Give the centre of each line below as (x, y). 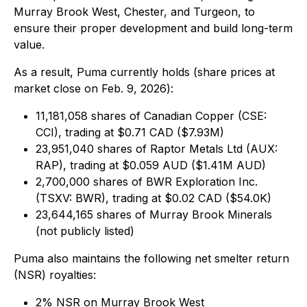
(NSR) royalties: (55, 275)
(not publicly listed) (85, 231)
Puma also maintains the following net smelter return (151, 258)
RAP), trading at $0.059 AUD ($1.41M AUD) (151, 165)
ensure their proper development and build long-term (153, 28)
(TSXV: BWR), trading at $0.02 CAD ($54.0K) (153, 198)
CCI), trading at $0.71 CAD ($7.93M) (130, 132)
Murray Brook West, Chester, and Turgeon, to (134, 12)
